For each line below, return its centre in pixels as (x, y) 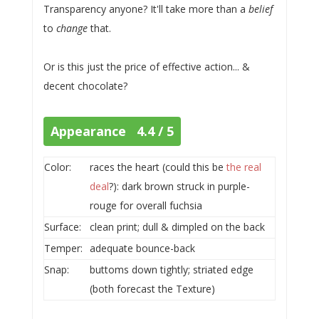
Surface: (62, 227)
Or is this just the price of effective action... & (146, 67)
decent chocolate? (85, 86)
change (72, 28)
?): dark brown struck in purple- (179, 186)
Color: (57, 167)
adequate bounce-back (142, 248)
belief (260, 9)
